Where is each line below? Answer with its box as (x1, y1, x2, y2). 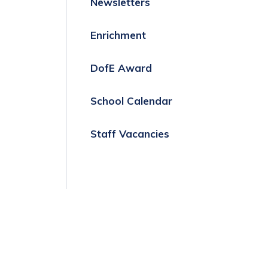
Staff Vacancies (90, 127, 169, 140)
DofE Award (90, 61, 152, 74)
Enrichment (90, 28, 146, 41)
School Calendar (90, 94, 172, 107)
